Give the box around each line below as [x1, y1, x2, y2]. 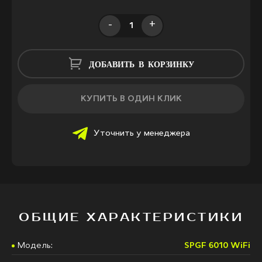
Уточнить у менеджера [93, 129, 190, 138]
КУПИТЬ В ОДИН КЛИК [80, 94, 182, 103]
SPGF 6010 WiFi [184, 241, 250, 250]
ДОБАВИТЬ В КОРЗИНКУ [88, 59, 194, 68]
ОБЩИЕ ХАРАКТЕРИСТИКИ [19, 209, 243, 225]
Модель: [18, 241, 53, 250]
